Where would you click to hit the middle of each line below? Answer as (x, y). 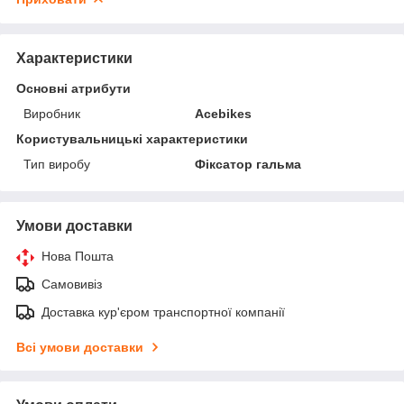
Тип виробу (57, 164)
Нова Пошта (78, 256)
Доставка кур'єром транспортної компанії (163, 312)
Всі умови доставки (80, 347)
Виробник (52, 113)
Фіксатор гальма (248, 164)
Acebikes (224, 113)
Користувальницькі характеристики (132, 138)
